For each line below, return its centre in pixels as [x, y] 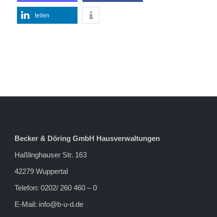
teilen [42, 15]
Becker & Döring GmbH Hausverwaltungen [87, 138]
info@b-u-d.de [61, 204]
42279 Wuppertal [41, 171]
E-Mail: [27, 204]
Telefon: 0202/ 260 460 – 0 [56, 187]
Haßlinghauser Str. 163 [51, 155]
